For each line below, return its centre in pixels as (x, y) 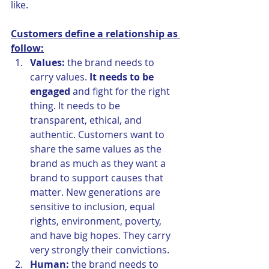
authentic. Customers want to (98, 135)
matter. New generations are (96, 192)
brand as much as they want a (99, 164)
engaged (51, 92)
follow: (27, 48)
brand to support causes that (98, 178)
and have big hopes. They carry (101, 236)
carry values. (60, 77)
